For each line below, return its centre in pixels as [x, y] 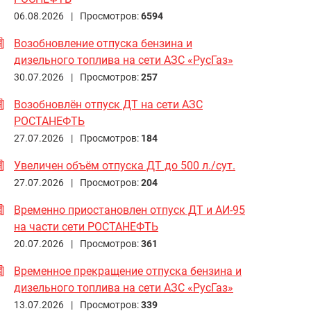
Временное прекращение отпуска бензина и [128, 271]
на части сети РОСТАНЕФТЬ [86, 226]
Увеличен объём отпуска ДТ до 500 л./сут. [125, 165]
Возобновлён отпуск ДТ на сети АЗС [108, 104]
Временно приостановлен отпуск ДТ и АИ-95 [129, 210]
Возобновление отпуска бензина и [103, 43]
